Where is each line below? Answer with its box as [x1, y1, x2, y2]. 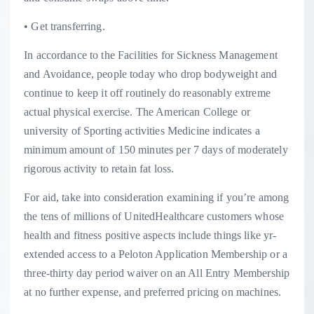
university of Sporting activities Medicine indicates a [24, 125, 260, 137]
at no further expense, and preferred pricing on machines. [24, 286, 282, 299]
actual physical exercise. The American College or [24, 106, 250, 118]
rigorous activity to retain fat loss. [24, 163, 175, 175]
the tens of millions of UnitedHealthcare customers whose [24, 210, 284, 223]
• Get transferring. [24, 20, 105, 33]
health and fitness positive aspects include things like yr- [24, 229, 277, 242]
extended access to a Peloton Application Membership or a [24, 248, 287, 261]
